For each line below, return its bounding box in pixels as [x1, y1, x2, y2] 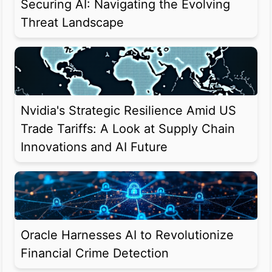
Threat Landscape [21, 15, 124, 30]
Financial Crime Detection [21, 246, 169, 261]
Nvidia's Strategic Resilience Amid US [21, 103, 236, 118]
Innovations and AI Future [21, 140, 168, 155]
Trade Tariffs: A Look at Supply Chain [21, 121, 235, 137]
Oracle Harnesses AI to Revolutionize [21, 228, 234, 243]
